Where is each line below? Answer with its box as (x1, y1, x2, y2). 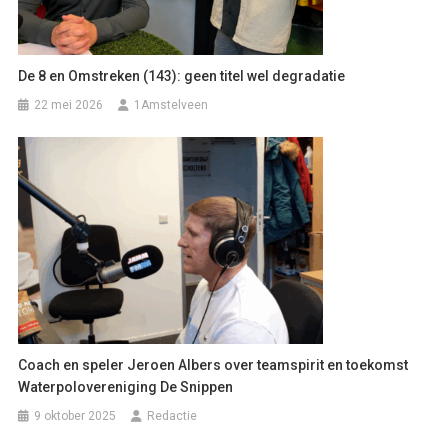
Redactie (147, 408, 198, 423)
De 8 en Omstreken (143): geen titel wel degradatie (18, 67, 346, 84)
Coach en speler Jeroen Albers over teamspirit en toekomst (18, 356, 409, 373)
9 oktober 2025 (34, 408, 117, 423)
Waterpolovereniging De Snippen (18, 378, 234, 395)
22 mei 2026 (34, 97, 104, 112)
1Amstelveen (134, 97, 209, 112)
